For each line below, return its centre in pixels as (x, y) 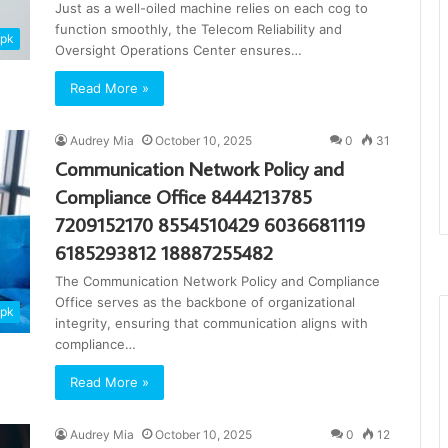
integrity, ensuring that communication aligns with (211, 323)
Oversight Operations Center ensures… (178, 50)
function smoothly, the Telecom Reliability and (198, 29)
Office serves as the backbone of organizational (205, 302)
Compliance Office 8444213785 (183, 196)
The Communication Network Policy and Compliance (217, 281)
